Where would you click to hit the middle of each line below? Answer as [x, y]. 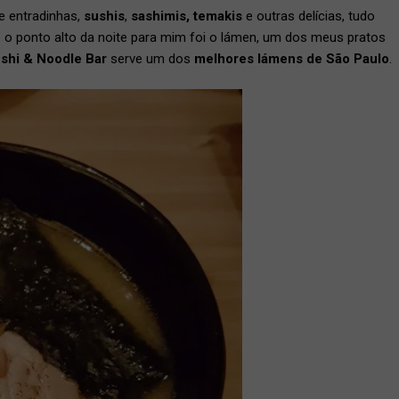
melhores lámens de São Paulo [292, 58]
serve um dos [151, 58]
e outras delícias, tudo [309, 16]
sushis [104, 16]
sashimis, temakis [187, 16]
